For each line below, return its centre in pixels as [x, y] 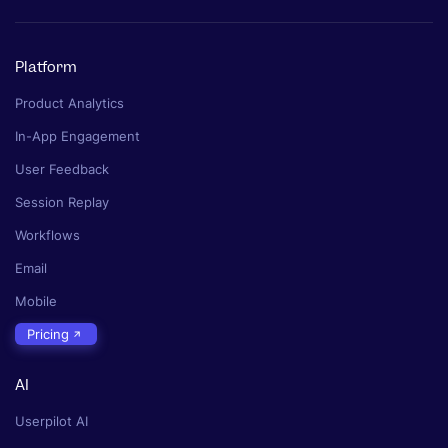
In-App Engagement [77, 135]
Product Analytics [69, 102]
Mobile [36, 300]
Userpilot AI [51, 421]
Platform [46, 66]
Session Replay [62, 201]
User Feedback [62, 168]
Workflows [47, 234]
